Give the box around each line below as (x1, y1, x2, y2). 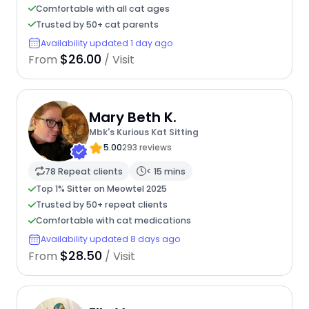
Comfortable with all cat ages (35, 2, 170, 14)
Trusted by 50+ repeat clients (35, 199, 168, 211)
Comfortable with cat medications (35, 215, 191, 227)
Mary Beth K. (88, 107, 177, 127)
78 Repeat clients (44, 165, 123, 177)
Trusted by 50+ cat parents (35, 18, 159, 30)
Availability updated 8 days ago (40, 233, 181, 246)
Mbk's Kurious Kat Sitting (88, 126, 199, 138)
